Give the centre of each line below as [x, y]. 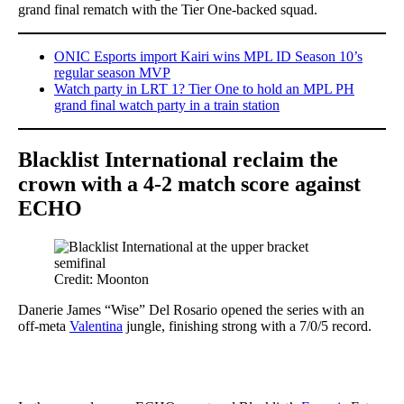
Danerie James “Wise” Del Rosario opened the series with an [191, 309]
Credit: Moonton [101, 279]
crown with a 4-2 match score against [189, 184]
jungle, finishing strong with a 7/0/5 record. [247, 326]
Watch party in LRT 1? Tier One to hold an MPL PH [204, 88]
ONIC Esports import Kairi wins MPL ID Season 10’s [208, 56]
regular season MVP [112, 72]
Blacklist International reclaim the [178, 159]
